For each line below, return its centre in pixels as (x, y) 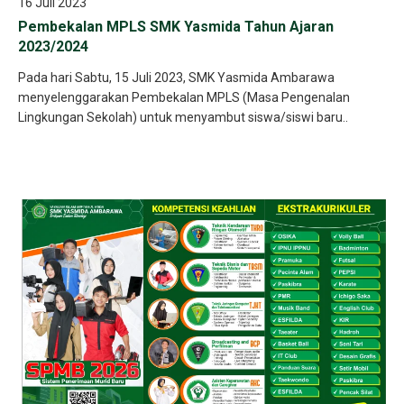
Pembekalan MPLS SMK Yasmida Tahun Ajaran (176, 27)
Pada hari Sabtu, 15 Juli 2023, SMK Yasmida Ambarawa (176, 78)
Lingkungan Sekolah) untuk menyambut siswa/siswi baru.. (183, 117)
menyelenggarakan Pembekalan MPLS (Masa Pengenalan (184, 97)
